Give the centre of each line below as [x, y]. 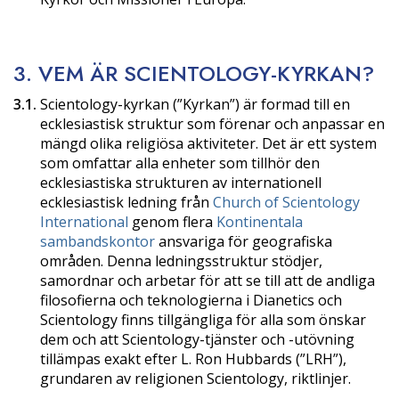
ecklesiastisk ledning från [126, 202]
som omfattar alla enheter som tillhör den [180, 163]
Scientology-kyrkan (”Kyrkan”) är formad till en [193, 104]
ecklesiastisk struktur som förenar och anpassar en [212, 123]
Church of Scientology [286, 202]
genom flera [172, 221]
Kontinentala [260, 221]
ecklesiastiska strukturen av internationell [181, 182]
